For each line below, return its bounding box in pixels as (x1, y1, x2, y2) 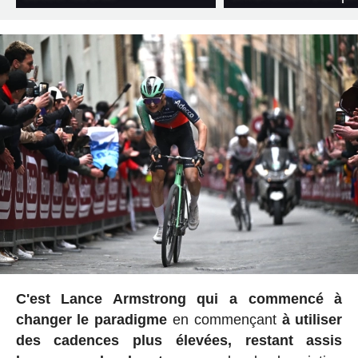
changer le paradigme (15, 311, 168, 328)
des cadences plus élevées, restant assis (15, 332, 343, 348)
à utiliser (281, 311, 343, 328)
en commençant (167, 311, 282, 328)
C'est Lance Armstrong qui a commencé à (15, 290, 343, 307)
